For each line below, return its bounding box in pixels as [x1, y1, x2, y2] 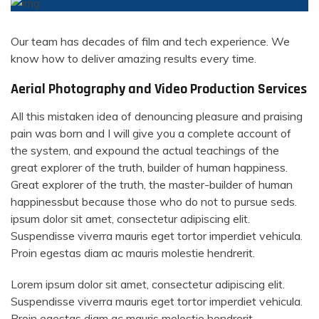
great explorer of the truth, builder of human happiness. [11, 159, 288, 174]
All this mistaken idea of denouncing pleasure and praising [11, 108, 303, 123]
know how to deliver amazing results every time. [11, 51, 256, 66]
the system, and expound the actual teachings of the [11, 142, 279, 157]
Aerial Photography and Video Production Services [11, 79, 307, 98]
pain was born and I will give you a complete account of [11, 125, 291, 140]
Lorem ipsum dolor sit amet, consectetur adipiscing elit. [11, 276, 285, 291]
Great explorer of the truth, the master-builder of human [11, 177, 293, 192]
